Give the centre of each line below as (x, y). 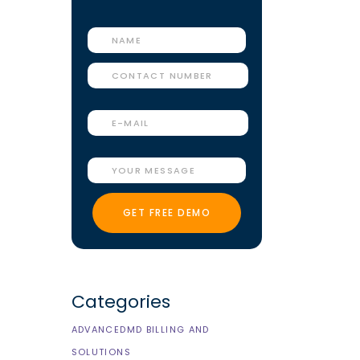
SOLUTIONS (101, 352)
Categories (121, 302)
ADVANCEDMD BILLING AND (140, 329)
